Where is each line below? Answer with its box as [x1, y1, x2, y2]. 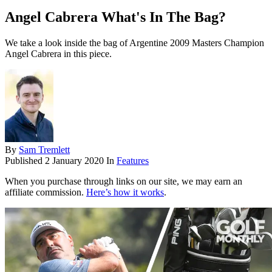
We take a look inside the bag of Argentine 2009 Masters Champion [5, 38, 264, 49]
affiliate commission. [5, 187, 86, 198]
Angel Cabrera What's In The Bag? [5, 9, 226, 25]
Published [5, 155, 45, 166]
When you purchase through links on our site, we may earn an [5, 176, 242, 187]
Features [117, 155, 149, 166]
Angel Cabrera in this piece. [5, 49, 112, 59]
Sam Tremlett [19, 144, 70, 155]
